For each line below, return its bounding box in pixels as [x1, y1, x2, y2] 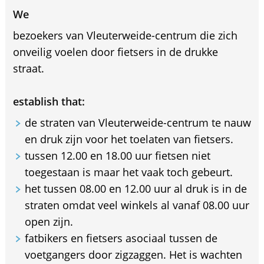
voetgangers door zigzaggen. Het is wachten [24, 247, 242, 262]
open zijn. [24, 214, 73, 229]
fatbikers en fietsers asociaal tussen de [24, 230, 217, 245]
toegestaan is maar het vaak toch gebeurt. [24, 164, 233, 179]
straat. [12, 61, 44, 75]
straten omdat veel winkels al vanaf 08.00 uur [24, 197, 249, 212]
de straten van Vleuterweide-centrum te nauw [24, 115, 251, 130]
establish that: [12, 94, 85, 108]
